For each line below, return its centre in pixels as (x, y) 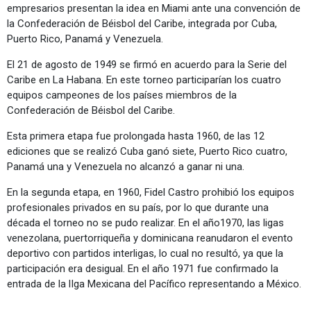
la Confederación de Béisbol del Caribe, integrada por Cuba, (142, 23)
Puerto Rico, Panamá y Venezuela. (86, 39)
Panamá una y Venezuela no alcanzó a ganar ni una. (127, 166)
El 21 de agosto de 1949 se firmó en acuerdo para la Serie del (147, 64)
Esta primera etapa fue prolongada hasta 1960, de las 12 (136, 136)
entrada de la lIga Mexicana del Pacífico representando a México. (155, 284)
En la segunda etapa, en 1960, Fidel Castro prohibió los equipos (151, 192)
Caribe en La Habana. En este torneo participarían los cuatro (144, 79)
